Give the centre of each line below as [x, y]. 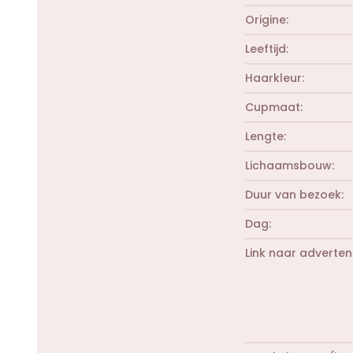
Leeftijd [266, 48]
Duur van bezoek [293, 194]
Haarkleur [273, 78]
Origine [266, 19]
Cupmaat [273, 107]
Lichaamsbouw [288, 165]
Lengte [264, 136]
